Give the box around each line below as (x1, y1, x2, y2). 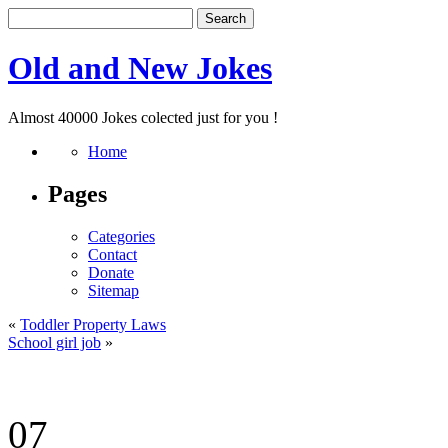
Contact (88, 245, 137, 263)
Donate (88, 263, 134, 281)
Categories (88, 227, 155, 245)
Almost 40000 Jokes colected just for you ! (8, 108, 278, 126)
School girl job (8, 333, 101, 351)
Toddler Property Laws (20, 315, 166, 333)
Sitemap (88, 281, 139, 299)
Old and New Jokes (8, 50, 272, 87)
